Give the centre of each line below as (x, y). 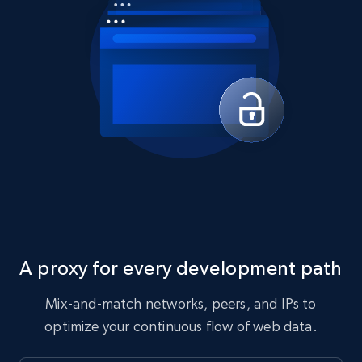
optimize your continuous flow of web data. (181, 326)
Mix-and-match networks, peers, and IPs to (181, 303)
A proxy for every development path (181, 268)
